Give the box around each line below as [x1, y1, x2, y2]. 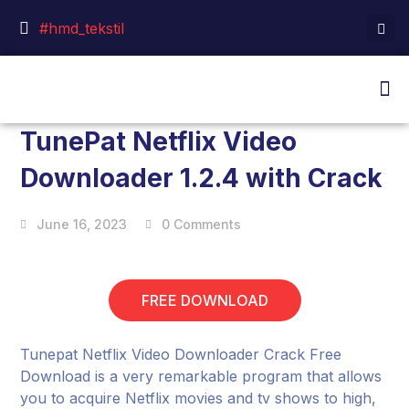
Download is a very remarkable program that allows [20, 367, 383, 385]
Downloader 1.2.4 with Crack [20, 163, 383, 194]
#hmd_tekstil [38, 18, 124, 37]
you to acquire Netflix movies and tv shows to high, [20, 389, 377, 407]
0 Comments [162, 216, 242, 232]
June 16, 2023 [37, 216, 128, 232]
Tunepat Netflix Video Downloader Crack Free [20, 345, 342, 363]
